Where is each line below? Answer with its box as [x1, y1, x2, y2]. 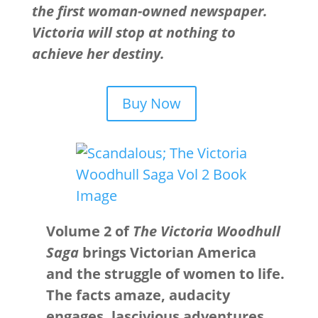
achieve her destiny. [31, 44, 165, 63]
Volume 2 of [45, 221, 133, 241]
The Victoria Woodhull [132, 221, 280, 241]
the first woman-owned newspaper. [31, 1, 268, 21]
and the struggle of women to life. [45, 264, 285, 283]
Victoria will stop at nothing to [31, 23, 236, 42]
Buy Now [122, 94, 182, 113]
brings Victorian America [78, 243, 256, 262]
